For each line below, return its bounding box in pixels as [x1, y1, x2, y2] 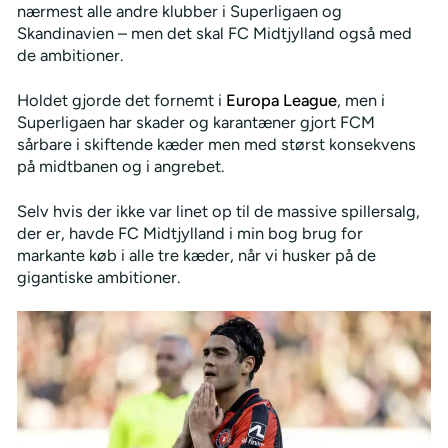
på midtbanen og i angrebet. [16, 156, 224, 177]
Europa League [225, 90, 337, 111]
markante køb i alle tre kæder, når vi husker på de [16, 245, 376, 266]
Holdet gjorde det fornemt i [16, 90, 226, 111]
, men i [336, 90, 385, 111]
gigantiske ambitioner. [16, 267, 180, 288]
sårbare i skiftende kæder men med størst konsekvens [16, 134, 416, 155]
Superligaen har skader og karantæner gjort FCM [16, 112, 375, 133]
